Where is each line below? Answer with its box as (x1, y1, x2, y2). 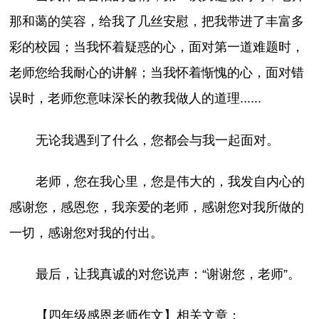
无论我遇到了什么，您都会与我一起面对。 (35, 132, 279, 147)
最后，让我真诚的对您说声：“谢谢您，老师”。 (35, 266, 300, 281)
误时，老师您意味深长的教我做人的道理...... (9, 91, 262, 106)
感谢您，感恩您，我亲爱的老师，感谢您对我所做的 (9, 199, 305, 214)
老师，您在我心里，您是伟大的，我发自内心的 (35, 174, 305, 189)
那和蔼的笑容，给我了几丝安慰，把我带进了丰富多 (9, 14, 305, 29)
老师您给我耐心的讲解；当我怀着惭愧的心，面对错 (9, 66, 305, 80)
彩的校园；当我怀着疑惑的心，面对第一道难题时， (9, 40, 305, 55)
